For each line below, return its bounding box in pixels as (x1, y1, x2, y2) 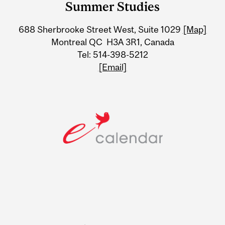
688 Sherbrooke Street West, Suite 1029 (18, 24, 183, 35)
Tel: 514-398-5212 (77, 49, 148, 60)
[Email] (98, 61, 127, 72)
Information (9, 29, 98, 48)
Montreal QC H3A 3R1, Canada (51, 36, 174, 47)
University (9, 9, 85, 28)
